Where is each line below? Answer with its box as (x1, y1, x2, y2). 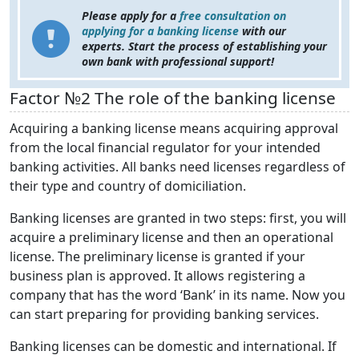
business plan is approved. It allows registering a (10, 267, 305, 285)
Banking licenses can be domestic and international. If (10, 337, 337, 356)
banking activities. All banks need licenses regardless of (10, 158, 345, 176)
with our (239, 23, 286, 39)
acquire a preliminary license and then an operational (10, 228, 333, 247)
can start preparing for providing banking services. (10, 305, 319, 324)
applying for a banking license (82, 23, 239, 39)
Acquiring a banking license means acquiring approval (10, 119, 338, 138)
